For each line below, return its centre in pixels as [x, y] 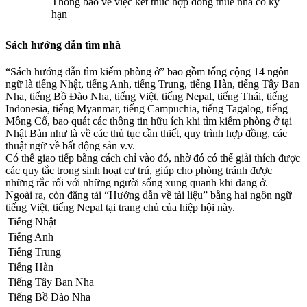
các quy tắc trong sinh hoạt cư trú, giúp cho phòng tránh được [139, 171]
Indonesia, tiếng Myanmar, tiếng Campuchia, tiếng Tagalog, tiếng [147, 109]
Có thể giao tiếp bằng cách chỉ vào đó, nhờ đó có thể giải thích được [153, 158]
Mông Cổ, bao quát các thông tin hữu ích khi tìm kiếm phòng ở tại [149, 121]
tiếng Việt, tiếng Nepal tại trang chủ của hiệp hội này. [120, 208]
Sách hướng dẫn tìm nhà [63, 45]
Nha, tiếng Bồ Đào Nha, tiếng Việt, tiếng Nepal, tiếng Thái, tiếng [147, 97]
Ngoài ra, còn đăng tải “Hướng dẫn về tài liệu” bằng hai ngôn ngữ [149, 195]
